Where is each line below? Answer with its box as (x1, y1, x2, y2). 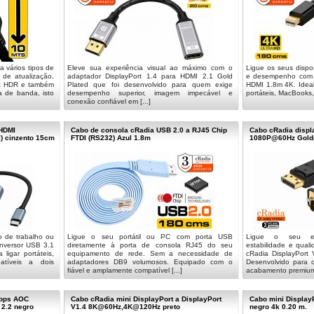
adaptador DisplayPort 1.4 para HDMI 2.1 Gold (67, 72, 233, 80)
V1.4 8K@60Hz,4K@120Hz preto (71, 303, 180, 310)
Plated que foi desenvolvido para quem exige (67, 81, 233, 88)
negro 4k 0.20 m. (250, 303, 307, 310)
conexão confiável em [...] (67, 97, 151, 105)
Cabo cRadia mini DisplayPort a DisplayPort (71, 295, 221, 303)
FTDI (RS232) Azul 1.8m (71, 134, 151, 142)
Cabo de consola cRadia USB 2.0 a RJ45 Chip (71, 126, 227, 134)
